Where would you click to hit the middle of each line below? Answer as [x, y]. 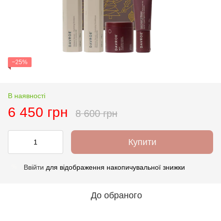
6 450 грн [38, 112]
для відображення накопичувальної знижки [114, 167]
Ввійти [34, 167]
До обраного [116, 195]
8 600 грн [96, 113]
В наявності [27, 95]
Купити [142, 142]
